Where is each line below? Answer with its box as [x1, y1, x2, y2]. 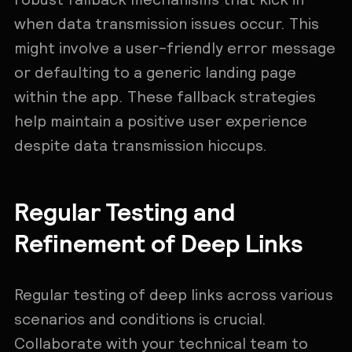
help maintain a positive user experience [13, 112, 307, 130]
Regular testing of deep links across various [13, 285, 333, 303]
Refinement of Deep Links [13, 227, 303, 258]
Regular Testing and [13, 196, 235, 226]
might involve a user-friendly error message [13, 39, 335, 57]
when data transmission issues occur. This [13, 15, 319, 33]
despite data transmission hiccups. [13, 137, 267, 155]
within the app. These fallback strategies [13, 88, 316, 106]
